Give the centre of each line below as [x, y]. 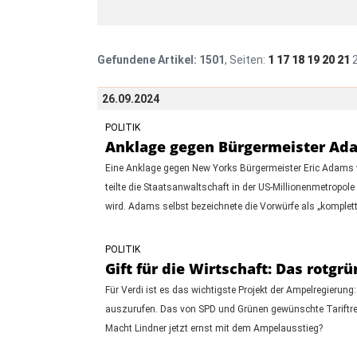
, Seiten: [246, 59]
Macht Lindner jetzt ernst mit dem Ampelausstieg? [214, 328]
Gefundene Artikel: [147, 59]
